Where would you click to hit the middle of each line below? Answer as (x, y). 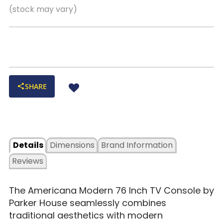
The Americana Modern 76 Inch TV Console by (111, 190)
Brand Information (137, 145)
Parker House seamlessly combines (87, 203)
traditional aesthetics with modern (86, 215)
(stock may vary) (43, 9)
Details (28, 145)
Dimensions (72, 145)
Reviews (28, 161)
